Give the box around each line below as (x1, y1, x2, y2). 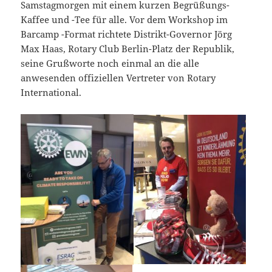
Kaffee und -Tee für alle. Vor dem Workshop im (21, 13, 228, 25)
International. (21, 86, 82, 98)
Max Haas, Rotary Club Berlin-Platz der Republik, (21, 42, 235, 55)
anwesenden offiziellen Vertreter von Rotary (21, 71, 216, 84)
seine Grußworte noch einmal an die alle (21, 56, 200, 69)
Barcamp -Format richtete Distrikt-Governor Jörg (21, 27, 233, 40)
